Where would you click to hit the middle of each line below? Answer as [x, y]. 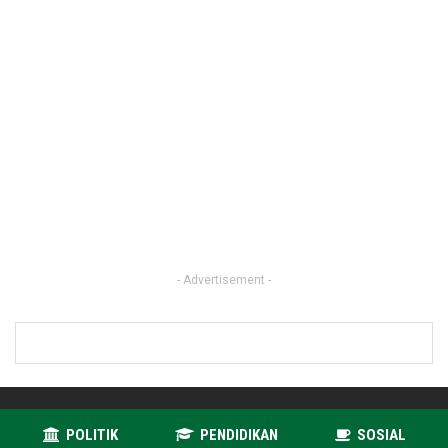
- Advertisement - [224, 279]
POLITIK [91, 434]
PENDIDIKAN [238, 434]
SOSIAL [381, 434]
